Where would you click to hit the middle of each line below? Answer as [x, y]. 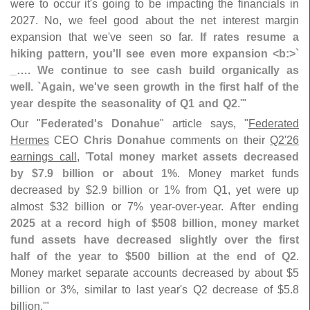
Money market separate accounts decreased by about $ [152, 273]
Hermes [30, 140]
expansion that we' [60, 37]
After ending [265, 207]
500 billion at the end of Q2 [214, 256]
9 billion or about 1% [112, 173]
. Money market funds [238, 173]
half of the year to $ [71, 256]
